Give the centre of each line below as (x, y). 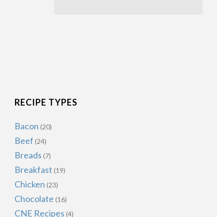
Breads (28, 155)
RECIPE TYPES (46, 102)
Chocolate (34, 199)
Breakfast (33, 170)
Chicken (30, 184)
